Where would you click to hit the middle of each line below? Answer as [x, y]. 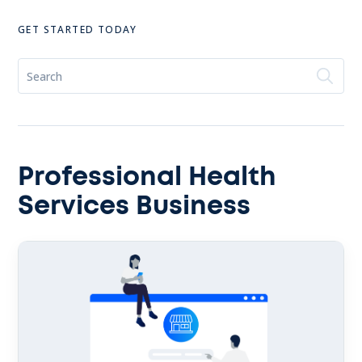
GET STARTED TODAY [78, 29]
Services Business [134, 206]
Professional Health [147, 177]
